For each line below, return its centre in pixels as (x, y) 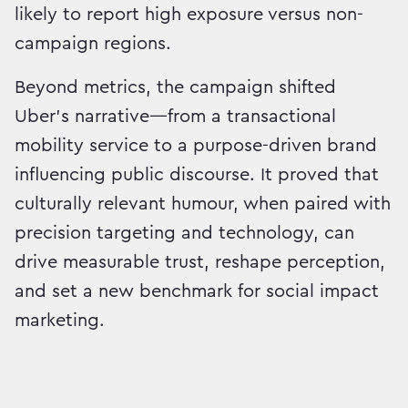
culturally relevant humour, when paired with (203, 204)
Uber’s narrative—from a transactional (175, 116)
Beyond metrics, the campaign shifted (175, 87)
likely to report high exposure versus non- (189, 14)
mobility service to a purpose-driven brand (196, 145)
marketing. (60, 320)
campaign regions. (93, 43)
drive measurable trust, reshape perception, (200, 262)
